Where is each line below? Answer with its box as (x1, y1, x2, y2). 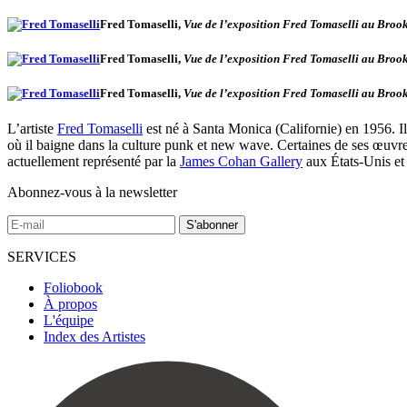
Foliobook (44, 280, 103, 296)
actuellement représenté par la (7, 154, 180, 170)
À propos (44, 296, 97, 313)
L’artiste (7, 121, 57, 137)
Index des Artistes (44, 329, 145, 345)
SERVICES (7, 249, 76, 265)
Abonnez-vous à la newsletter (7, 184, 177, 201)
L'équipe (44, 313, 94, 329)
